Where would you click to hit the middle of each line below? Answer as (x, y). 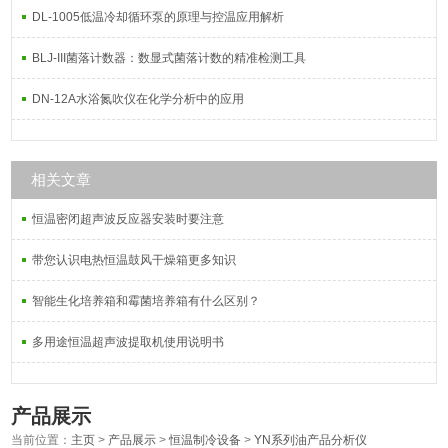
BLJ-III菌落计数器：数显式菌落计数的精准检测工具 (169, 58)
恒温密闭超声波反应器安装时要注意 (128, 219)
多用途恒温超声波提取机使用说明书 (128, 342)
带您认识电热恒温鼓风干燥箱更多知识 (134, 260)
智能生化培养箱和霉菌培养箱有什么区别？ (146, 301)
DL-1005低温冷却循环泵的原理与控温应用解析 (158, 17)
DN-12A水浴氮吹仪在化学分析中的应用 (138, 99)
